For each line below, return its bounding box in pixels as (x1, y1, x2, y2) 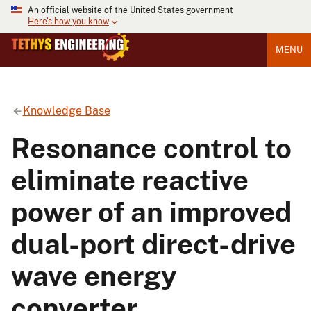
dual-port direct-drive (11, 227, 296, 260)
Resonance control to (11, 131, 292, 165)
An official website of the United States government (28, 6, 233, 15)
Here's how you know (28, 17, 109, 27)
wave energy (11, 259, 177, 292)
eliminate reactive (11, 163, 249, 196)
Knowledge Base (22, 103, 110, 117)
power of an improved (11, 195, 292, 228)
